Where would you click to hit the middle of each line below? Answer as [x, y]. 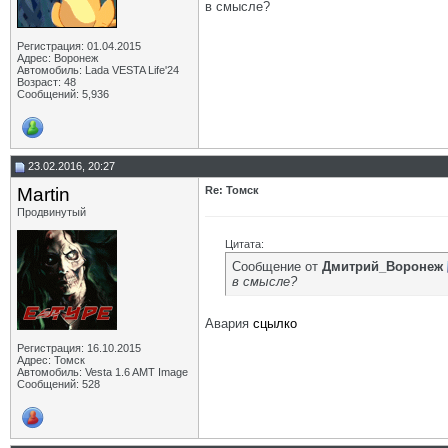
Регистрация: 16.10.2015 [79, 348]
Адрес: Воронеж [57, 58]
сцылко [275, 323]
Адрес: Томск [51, 360]
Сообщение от [277, 266]
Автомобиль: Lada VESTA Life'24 [98, 70]
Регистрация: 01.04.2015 [79, 46]
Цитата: [244, 244]
